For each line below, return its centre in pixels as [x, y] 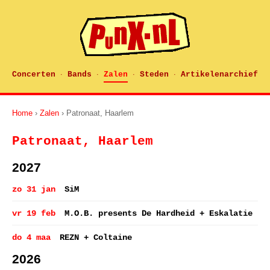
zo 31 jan [34, 189]
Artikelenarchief [219, 74]
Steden [154, 74]
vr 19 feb [34, 213]
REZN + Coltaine [96, 237]
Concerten [34, 74]
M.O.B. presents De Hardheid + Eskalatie [159, 213]
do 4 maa [31, 237]
